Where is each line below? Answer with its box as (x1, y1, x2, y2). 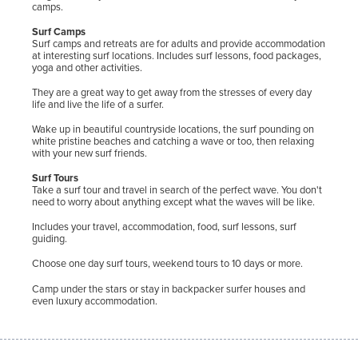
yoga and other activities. (32, 59, 142, 75)
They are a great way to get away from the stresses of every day (32, 84, 312, 100)
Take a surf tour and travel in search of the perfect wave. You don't (32, 181, 322, 197)
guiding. (32, 230, 67, 246)
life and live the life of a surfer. (32, 96, 164, 112)
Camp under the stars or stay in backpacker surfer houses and (32, 280, 305, 296)
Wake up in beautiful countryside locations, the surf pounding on (32, 121, 314, 137)
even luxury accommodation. (32, 292, 157, 308)
